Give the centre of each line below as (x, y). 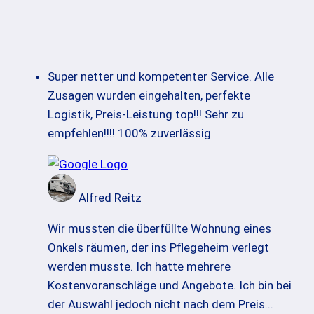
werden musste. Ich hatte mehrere (139, 267)
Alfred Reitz (110, 198)
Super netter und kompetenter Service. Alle (161, 77)
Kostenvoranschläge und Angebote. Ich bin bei (170, 286)
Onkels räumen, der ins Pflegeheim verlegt (158, 248)
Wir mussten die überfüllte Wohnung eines (159, 229)
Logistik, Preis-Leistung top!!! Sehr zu (146, 115)
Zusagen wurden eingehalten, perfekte (149, 96)
